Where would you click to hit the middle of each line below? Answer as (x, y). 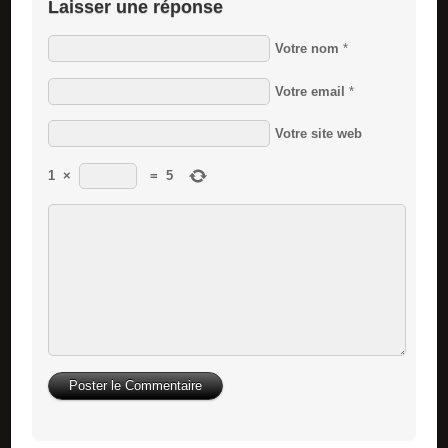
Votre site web (318, 134)
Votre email (309, 91)
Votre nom (306, 49)
